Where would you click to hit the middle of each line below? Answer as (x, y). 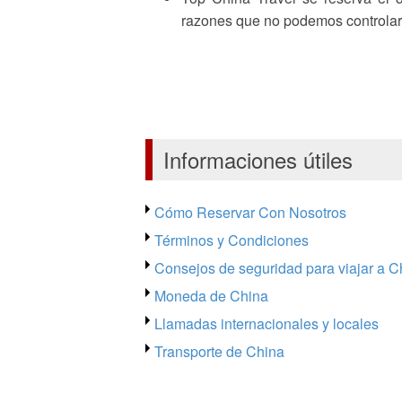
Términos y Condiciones (232, 240)
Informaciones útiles (258, 160)
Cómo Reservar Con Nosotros (250, 213)
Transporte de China (219, 352)
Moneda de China (211, 296)
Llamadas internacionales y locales (267, 324)
